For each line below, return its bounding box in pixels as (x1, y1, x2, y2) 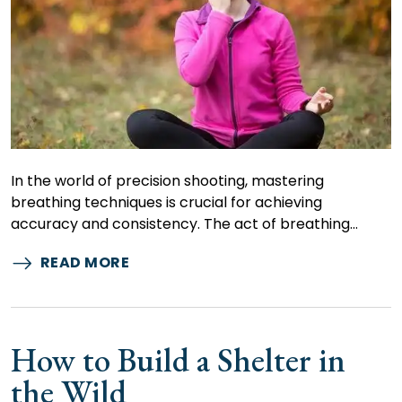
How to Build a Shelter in (11, 338, 345, 382)
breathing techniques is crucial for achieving (11, 192, 322, 214)
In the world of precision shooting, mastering (11, 170, 324, 192)
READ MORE (39, 252, 129, 274)
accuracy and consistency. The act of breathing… (11, 214, 358, 235)
